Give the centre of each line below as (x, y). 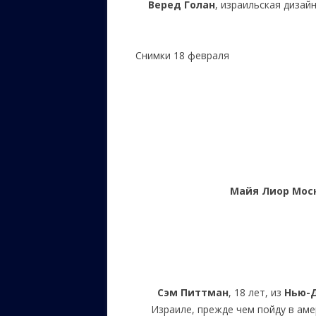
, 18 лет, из (257, 292)
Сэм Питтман (193, 292)
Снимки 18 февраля (182, 55)
